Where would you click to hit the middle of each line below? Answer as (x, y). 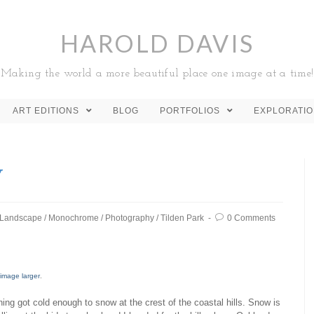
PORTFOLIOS (191, 111)
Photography (130, 218)
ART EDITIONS (47, 111)
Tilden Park (182, 218)
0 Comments (251, 218)
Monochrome (74, 218)
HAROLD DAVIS (157, 43)
